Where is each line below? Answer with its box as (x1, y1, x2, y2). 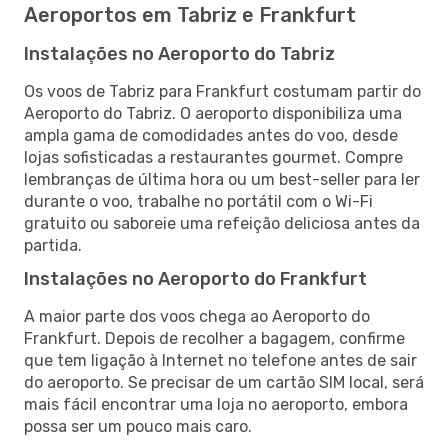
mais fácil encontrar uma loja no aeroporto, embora (24, 394, 408, 414)
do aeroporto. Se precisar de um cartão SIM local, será (24, 372, 424, 392)
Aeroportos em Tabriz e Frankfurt (24, 2, 356, 27)
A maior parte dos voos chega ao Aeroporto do (24, 306, 370, 326)
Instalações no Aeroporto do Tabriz (24, 42, 335, 65)
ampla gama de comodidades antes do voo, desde (24, 125, 398, 145)
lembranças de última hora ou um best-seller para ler (24, 169, 420, 189)
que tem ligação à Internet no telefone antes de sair (24, 350, 417, 370)
